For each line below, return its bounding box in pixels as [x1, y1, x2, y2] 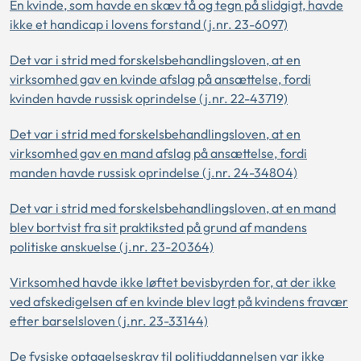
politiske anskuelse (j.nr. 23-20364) [10, 239, 214, 255]
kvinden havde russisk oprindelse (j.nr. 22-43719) [10, 90, 288, 106]
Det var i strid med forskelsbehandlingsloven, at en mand [10, 200, 336, 216]
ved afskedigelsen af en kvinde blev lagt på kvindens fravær [10, 293, 348, 309]
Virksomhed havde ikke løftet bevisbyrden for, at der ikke [10, 274, 336, 290]
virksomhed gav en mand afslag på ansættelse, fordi [10, 145, 307, 161]
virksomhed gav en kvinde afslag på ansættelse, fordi [10, 71, 311, 87]
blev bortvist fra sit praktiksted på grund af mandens [10, 219, 307, 235]
